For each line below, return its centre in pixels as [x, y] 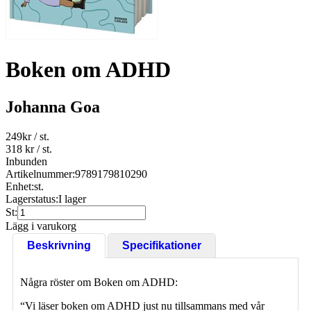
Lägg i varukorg [41, 226]
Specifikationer [162, 245]
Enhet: [20, 186]
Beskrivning [59, 245]
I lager [72, 199]
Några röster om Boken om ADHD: [99, 282]
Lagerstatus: [32, 199]
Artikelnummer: [40, 174]
